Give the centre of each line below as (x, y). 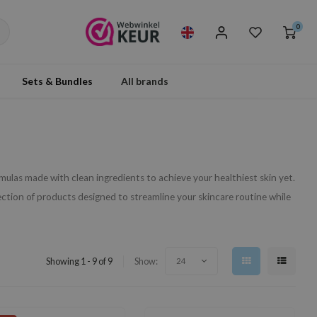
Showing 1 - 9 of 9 (79, 261)
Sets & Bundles (57, 81)
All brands (145, 81)
